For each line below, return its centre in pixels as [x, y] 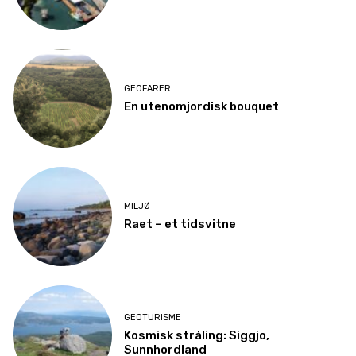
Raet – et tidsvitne [180, 224]
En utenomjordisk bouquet [201, 106]
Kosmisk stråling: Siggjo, [196, 336]
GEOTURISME [152, 318]
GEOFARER [147, 88]
